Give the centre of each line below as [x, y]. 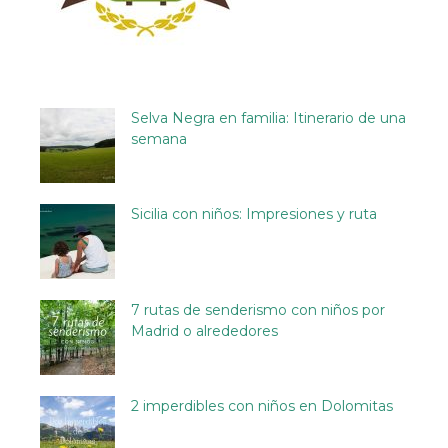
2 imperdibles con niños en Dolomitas [262, 405]
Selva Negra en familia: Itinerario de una [268, 117]
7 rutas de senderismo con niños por [258, 309]
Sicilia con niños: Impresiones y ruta [254, 213]
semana [159, 138]
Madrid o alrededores [204, 330]
